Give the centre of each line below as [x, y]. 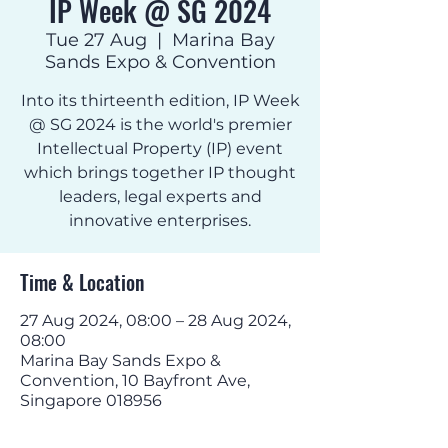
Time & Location [82, 282]
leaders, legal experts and [160, 196]
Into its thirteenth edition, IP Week [160, 100]
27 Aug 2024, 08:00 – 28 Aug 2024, [155, 320]
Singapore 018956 [91, 400]
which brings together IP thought [160, 172]
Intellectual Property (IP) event [160, 148]
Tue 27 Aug [96, 40]
